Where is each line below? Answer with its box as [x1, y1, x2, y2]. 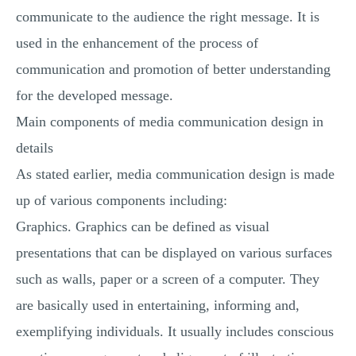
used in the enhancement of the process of [16, 35, 258, 51]
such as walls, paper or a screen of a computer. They [16, 271, 319, 287]
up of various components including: [16, 192, 227, 208]
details [16, 140, 53, 156]
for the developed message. [16, 87, 173, 103]
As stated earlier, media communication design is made [16, 166, 335, 182]
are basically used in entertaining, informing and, [16, 297, 300, 313]
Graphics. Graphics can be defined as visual [16, 219, 269, 234]
